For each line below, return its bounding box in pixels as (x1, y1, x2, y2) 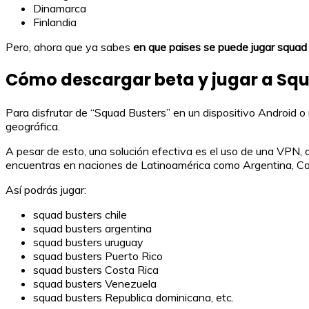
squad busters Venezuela (33, 277, 157, 291)
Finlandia (33, 15, 77, 30)
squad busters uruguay (33, 235, 143, 250)
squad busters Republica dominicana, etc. (33, 290, 234, 305)
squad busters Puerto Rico (33, 249, 163, 263)
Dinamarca (33, 1, 86, 16)
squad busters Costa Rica (33, 263, 159, 277)
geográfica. (6, 119, 60, 134)
